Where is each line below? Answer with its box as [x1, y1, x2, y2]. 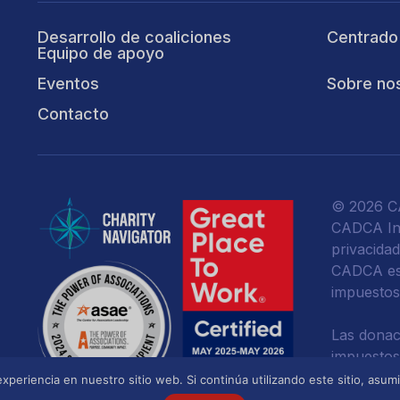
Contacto [37, 104, 109, 123]
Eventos [37, 74, 99, 93]
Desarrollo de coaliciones [37, 28, 231, 46]
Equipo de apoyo [37, 44, 164, 62]
